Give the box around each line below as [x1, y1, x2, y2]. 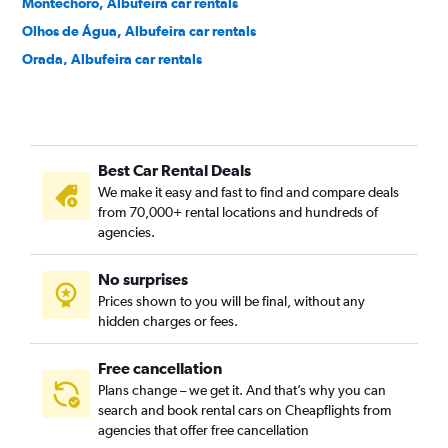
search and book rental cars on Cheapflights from [98, 402, 391, 418]
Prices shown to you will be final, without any [98, 293, 365, 309]
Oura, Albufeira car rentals [22, 79, 193, 95]
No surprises [98, 270, 188, 288]
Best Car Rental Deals [98, 161, 251, 179]
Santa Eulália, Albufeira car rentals [22, 107, 245, 123]
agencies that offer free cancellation [98, 422, 309, 438]
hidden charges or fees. [98, 313, 238, 329]
